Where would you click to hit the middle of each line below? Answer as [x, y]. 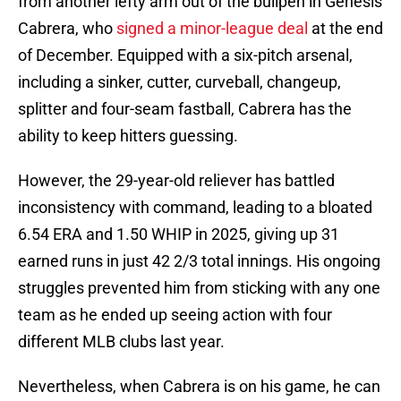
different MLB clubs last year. [121, 342]
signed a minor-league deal [212, 29]
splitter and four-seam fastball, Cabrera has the [185, 109]
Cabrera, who [67, 29]
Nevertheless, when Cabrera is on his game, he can [199, 387]
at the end [346, 29]
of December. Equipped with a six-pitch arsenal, [185, 55]
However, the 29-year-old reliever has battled [176, 181]
